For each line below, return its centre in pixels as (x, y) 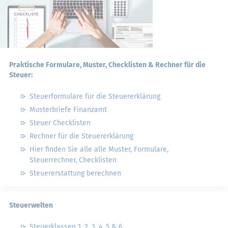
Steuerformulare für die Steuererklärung (95, 96)
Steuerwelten (31, 205)
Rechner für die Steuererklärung (81, 136)
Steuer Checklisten (60, 123)
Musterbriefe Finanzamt (68, 110)
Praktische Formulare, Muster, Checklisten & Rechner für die (107, 65)
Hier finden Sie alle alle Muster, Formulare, (99, 149)
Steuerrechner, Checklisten (73, 160)
